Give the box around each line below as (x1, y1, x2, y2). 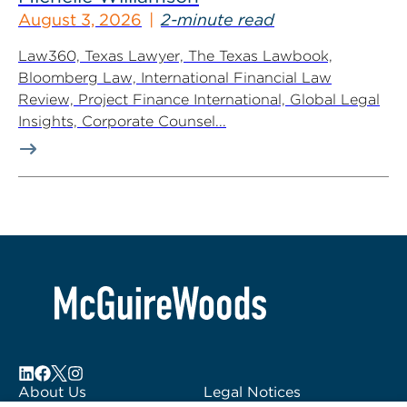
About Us (18, 383, 86, 402)
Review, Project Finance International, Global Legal (18, 91, 380, 108)
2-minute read (161, 10, 274, 29)
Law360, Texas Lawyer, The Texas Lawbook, (18, 47, 333, 65)
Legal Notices (203, 383, 301, 402)
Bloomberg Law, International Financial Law (18, 69, 332, 86)
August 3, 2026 (18, 10, 142, 29)
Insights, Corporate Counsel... (18, 113, 226, 130)
